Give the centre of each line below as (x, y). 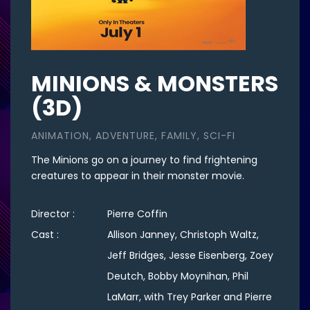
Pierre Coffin (137, 214)
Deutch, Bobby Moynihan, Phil (178, 276)
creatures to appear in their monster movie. (138, 176)
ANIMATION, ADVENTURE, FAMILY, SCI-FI (133, 136)
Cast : (46, 235)
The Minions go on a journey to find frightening (144, 160)
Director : (54, 214)
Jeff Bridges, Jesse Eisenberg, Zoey (190, 255)
